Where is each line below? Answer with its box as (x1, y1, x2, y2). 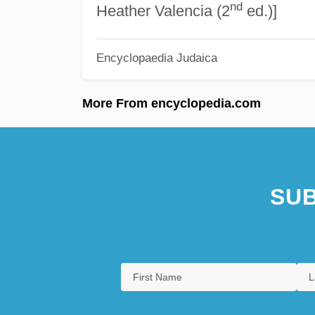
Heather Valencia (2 (96, 1, 230, 20)
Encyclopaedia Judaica (96, 51, 217, 65)
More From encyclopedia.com (82, 96, 261, 110)
